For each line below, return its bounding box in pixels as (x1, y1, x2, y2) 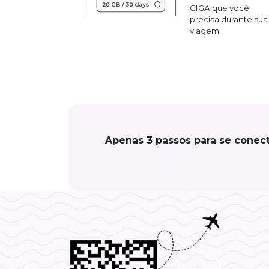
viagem (190, 25, 219, 35)
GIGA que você (190, 2, 249, 13)
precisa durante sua (190, 14, 268, 24)
